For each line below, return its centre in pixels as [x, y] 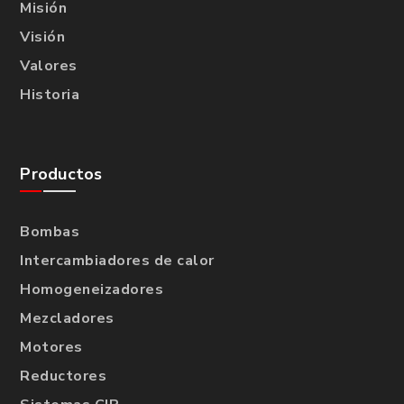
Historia [50, 95]
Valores [49, 66]
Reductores [64, 376]
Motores [51, 348]
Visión [43, 37]
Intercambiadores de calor [117, 261]
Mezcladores [67, 319]
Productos [61, 174]
